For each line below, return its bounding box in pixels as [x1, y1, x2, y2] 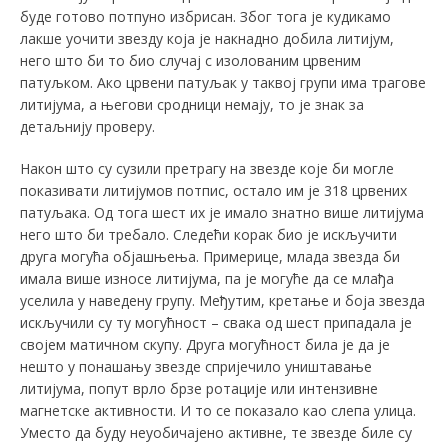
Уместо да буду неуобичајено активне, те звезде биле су [20, 422, 412, 442]
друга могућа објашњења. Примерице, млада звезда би [20, 246, 400, 266]
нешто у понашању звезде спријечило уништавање [20, 356, 372, 376]
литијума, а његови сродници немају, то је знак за [20, 94, 364, 114]
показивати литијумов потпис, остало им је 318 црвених [20, 180, 407, 200]
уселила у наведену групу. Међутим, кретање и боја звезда [20, 290, 425, 310]
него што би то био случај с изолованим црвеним [20, 50, 361, 70]
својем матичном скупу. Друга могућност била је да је [20, 334, 390, 354]
